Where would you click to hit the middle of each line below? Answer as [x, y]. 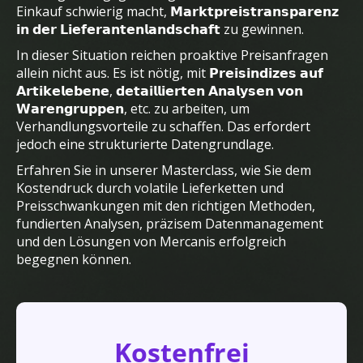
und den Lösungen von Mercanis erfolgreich [151, 241]
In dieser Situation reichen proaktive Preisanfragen [172, 55]
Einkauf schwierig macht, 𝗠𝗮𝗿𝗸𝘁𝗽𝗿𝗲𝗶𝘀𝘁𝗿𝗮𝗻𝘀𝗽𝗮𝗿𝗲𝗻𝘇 [177, 11]
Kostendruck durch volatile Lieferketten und [150, 188]
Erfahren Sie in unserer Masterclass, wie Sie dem [164, 170]
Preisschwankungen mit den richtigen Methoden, [166, 206]
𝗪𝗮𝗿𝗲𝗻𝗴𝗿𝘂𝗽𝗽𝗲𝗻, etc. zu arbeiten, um [133, 109]
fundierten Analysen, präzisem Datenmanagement [170, 224]
